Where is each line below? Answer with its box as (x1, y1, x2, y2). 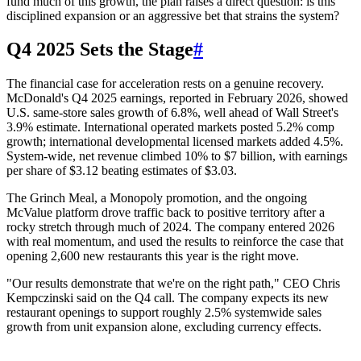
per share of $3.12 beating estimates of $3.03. (6, 164, 237, 178)
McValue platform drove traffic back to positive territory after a (6, 205, 325, 220)
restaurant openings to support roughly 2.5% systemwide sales (6, 305, 322, 320)
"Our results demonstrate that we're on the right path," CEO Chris (6, 276, 340, 291)
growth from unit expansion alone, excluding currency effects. (6, 320, 322, 334)
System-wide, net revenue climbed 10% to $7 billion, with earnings (6, 149, 347, 164)
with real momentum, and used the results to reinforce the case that (6, 234, 343, 249)
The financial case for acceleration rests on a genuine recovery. (6, 77, 324, 91)
